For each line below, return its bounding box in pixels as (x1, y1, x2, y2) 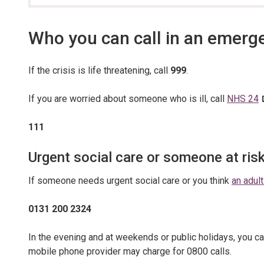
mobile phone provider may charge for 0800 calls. (28, 246, 232, 257)
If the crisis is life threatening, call (28, 65, 170, 76)
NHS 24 (227, 93, 259, 104)
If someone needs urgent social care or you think (28, 175, 232, 186)
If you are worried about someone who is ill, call (28, 93, 227, 104)
